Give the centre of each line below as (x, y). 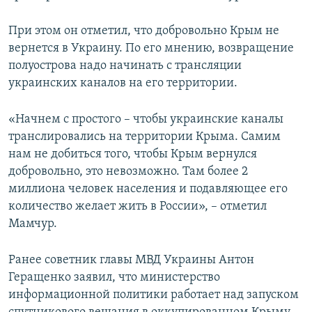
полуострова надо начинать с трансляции (125, 66)
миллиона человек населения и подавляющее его (148, 189)
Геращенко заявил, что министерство (114, 278)
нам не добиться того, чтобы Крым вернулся (133, 155)
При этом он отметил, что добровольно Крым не (144, 31)
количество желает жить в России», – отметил (138, 207)
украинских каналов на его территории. (123, 84)
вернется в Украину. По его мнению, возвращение (151, 49)
